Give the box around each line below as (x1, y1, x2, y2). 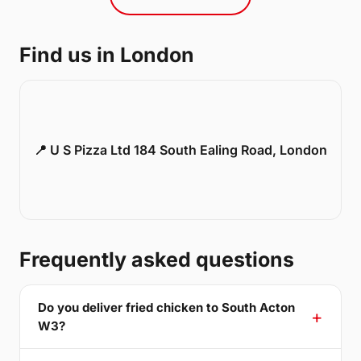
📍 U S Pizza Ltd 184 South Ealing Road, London (34, 142, 327, 159)
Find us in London (19, 43, 194, 68)
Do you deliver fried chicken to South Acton (38, 300, 295, 316)
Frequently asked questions (19, 247, 294, 272)
